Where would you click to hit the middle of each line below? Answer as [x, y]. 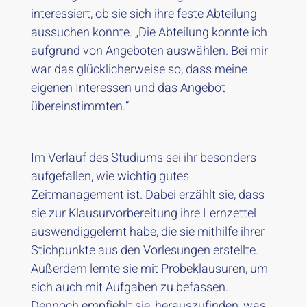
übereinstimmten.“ [79, 107]
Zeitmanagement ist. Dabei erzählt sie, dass [147, 195]
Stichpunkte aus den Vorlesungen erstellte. [144, 250]
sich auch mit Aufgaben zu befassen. [129, 287]
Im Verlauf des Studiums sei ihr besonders [143, 158]
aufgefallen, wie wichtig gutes [110, 176]
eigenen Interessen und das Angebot [128, 88]
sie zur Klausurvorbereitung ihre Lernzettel [143, 213]
